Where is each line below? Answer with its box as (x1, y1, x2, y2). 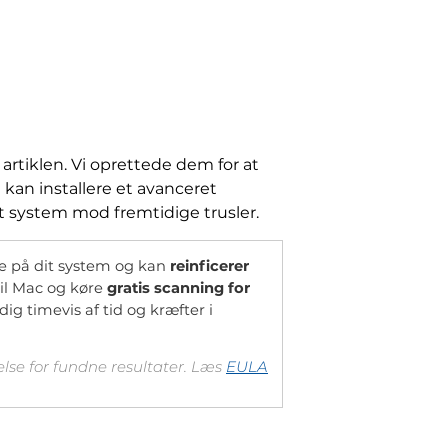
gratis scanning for (107, 279, 250, 298)
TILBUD (239, 246, 278, 260)
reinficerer (170, 257, 249, 276)
